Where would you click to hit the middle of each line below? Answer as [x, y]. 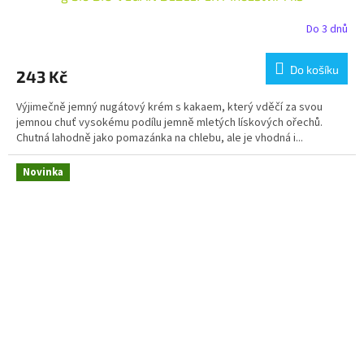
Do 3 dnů [327, 29]
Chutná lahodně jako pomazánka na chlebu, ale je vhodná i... [160, 139]
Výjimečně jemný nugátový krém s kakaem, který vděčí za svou [169, 108]
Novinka [43, 173]
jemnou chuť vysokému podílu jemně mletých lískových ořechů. [169, 123]
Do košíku [314, 70]
